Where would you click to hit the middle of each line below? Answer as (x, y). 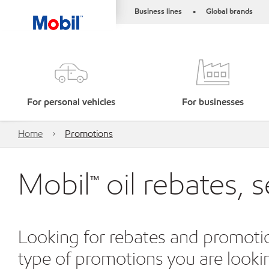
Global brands (229, 11)
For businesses (213, 102)
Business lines (158, 11)
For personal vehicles (71, 102)
